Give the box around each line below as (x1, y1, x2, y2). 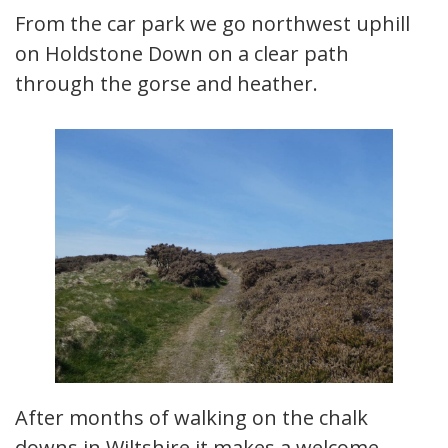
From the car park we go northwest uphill (15, 10, 410, 38)
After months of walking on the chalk (15, 403, 368, 431)
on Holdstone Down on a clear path (15, 40, 349, 68)
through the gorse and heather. (15, 70, 318, 98)
